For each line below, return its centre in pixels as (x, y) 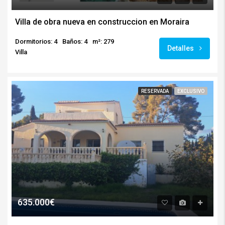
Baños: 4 (75, 42)
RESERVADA (155, 91)
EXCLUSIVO (191, 91)
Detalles (181, 48)
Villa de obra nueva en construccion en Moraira (102, 22)
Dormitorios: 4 (36, 42)
